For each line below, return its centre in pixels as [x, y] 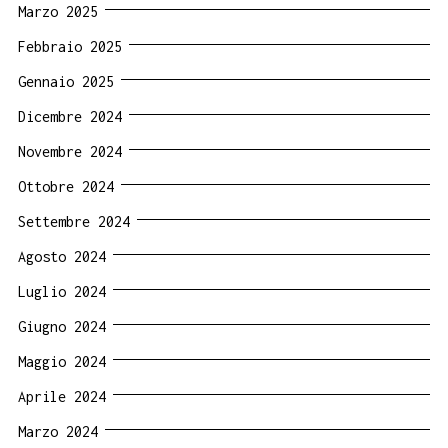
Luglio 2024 [62, 292]
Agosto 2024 [62, 257]
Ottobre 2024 [66, 187]
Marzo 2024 [58, 432]
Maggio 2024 [62, 362]
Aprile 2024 [62, 397]
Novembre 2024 [70, 152]
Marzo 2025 [58, 12]
